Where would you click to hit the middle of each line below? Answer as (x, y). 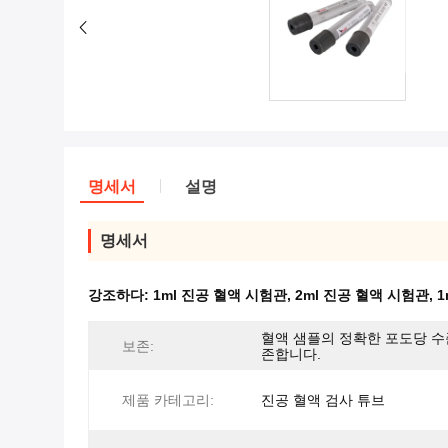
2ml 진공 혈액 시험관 (362, 295)
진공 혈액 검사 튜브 (323, 400)
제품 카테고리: (168, 400)
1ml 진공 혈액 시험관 (220, 295)
